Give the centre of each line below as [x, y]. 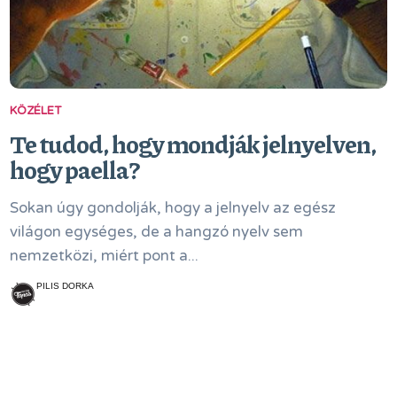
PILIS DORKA [66, 286]
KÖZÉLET [36, 111]
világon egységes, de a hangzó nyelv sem [157, 232]
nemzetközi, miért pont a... [105, 256]
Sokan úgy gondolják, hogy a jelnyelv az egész [173, 208]
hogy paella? [75, 169]
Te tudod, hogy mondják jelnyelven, [194, 144]
